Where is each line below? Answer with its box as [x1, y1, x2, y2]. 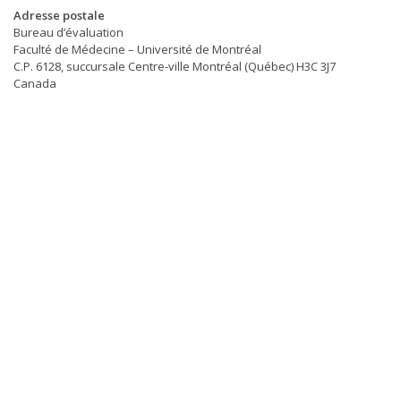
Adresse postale [13, 7, 105, 24]
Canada [13, 75, 56, 92]
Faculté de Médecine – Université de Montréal [13, 41, 261, 58]
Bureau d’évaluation [13, 24, 124, 41]
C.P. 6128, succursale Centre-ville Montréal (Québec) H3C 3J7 [13, 58, 336, 75]
